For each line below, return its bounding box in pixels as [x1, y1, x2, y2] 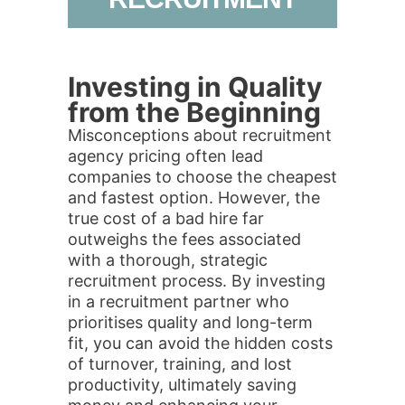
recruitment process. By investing [68, 271, 325, 290]
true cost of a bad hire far [68, 209, 264, 228]
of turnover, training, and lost [68, 354, 292, 373]
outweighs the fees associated [68, 230, 301, 249]
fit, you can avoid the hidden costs [68, 334, 333, 353]
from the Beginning [68, 96, 321, 128]
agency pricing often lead [68, 146, 263, 165]
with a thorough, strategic [68, 250, 268, 269]
